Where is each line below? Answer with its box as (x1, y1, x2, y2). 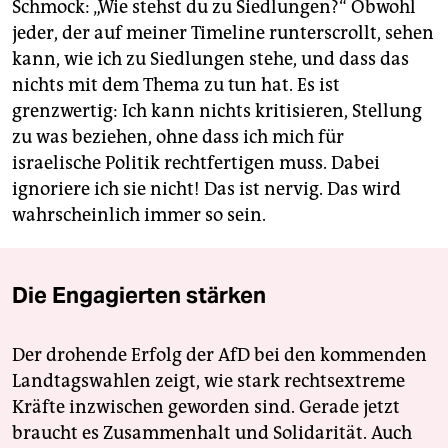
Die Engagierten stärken (12, 281, 266, 310)
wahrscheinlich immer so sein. (12, 204, 266, 227)
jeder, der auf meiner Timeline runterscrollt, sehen (12, 22, 434, 45)
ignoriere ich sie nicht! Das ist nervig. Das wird (12, 178, 401, 201)
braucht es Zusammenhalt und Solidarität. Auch (12, 422, 412, 445)
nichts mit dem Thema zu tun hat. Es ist (12, 74, 340, 97)
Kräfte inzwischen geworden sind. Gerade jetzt (12, 396, 400, 419)
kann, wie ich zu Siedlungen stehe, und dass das (12, 48, 409, 71)
